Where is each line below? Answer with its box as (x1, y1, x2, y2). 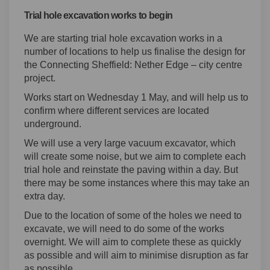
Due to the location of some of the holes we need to (24, 210, 242, 221)
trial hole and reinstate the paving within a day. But (24, 164, 238, 175)
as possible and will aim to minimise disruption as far (24, 250, 248, 260)
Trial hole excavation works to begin (24, 10, 173, 20)
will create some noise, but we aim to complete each (24, 151, 246, 162)
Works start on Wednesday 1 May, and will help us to (24, 92, 248, 102)
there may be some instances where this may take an (24, 177, 250, 188)
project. (24, 72, 55, 83)
